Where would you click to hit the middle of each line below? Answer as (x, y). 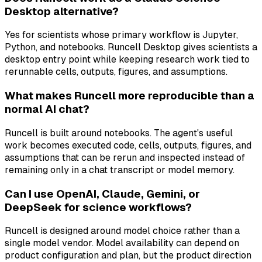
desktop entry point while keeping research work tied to (127, 60)
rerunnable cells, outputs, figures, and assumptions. (116, 72)
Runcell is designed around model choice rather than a (122, 231)
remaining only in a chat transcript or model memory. (120, 170)
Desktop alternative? (62, 11)
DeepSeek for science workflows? (98, 207)
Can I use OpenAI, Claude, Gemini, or (102, 194)
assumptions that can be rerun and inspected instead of (125, 157)
